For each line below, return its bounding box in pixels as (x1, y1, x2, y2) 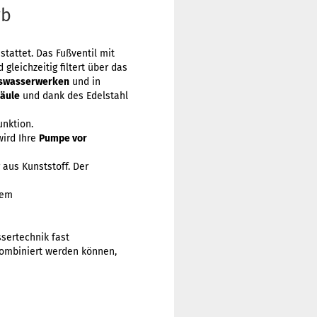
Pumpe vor (39, 132, 87, 144)
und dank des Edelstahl (20, 90, 128, 102)
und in (69, 76, 100, 88)
